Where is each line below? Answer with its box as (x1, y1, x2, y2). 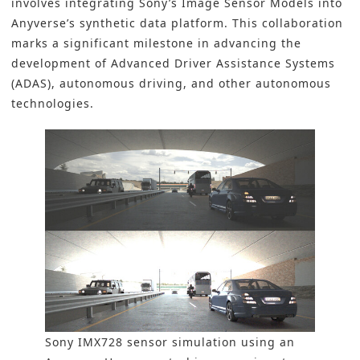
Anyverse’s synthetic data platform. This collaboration (11, 15, 343, 31)
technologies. (11, 96, 94, 112)
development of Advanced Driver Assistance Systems (11, 55, 335, 72)
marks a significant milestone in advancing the (11, 35, 301, 51)
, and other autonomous (183, 76, 331, 92)
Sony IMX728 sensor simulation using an (45, 334, 295, 350)
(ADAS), (11, 76, 59, 92)
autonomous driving (59, 76, 183, 92)
